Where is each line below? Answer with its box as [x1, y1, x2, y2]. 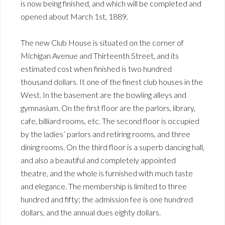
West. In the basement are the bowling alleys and [21, 89, 186, 99]
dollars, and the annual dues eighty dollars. [21, 207, 161, 217]
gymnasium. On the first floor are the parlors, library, [21, 102, 195, 113]
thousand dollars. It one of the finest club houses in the [21, 76, 203, 86]
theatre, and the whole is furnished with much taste [21, 168, 193, 178]
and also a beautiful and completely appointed [21, 155, 176, 165]
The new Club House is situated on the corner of [21, 37, 184, 47]
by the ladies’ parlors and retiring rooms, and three [21, 129, 190, 139]
